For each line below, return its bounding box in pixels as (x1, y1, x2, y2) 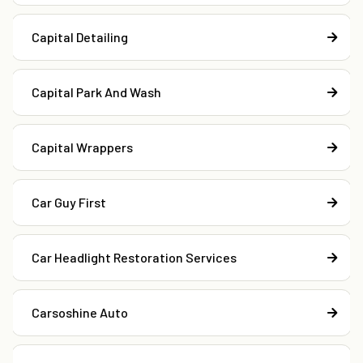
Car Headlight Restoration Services (32, 250, 237, 266)
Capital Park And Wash (32, 84, 161, 100)
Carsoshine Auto (32, 305, 128, 321)
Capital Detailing (32, 29, 128, 45)
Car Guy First (32, 194, 106, 211)
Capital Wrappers (32, 139, 133, 156)
